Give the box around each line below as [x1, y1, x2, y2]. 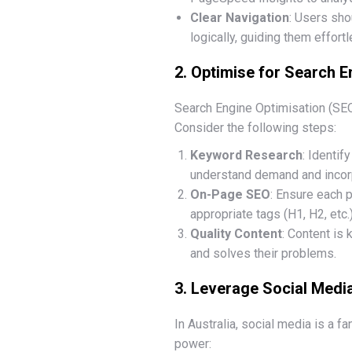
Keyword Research [190, 148, 302, 163]
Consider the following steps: [174, 120, 336, 135]
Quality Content [190, 226, 282, 241]
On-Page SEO [190, 187, 270, 202]
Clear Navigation [190, 10, 289, 25]
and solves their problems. [190, 246, 336, 261]
